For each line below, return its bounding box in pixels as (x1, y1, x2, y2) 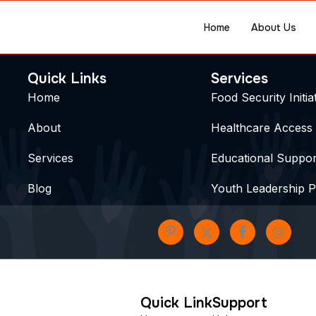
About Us (251, 20, 296, 34)
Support (212, 294, 267, 312)
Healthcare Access (211, 121, 312, 135)
